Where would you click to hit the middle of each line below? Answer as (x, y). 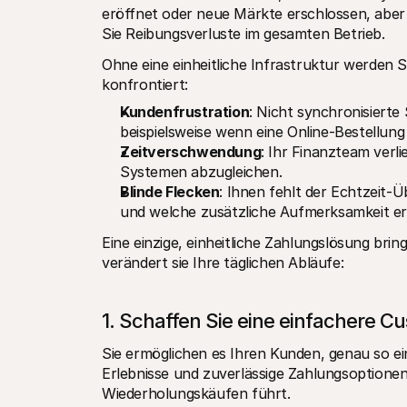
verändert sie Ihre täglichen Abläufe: (223, 263)
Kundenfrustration (185, 112)
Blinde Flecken (170, 192)
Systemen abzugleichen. (201, 172)
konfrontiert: (145, 84)
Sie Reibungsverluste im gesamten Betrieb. (243, 34)
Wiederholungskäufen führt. (196, 393)
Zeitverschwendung (191, 152)
